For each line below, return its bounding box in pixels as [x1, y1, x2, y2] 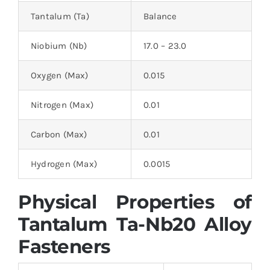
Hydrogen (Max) [30, 158, 98, 169]
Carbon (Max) [30, 128, 87, 140]
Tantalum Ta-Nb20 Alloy [17, 212, 253, 236]
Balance [143, 10, 177, 22]
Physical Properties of [17, 190, 253, 213]
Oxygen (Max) [30, 69, 89, 81]
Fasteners [17, 234, 110, 258]
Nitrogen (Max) [30, 99, 94, 110]
